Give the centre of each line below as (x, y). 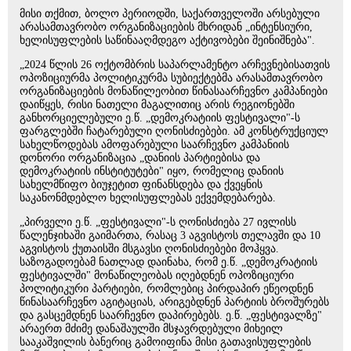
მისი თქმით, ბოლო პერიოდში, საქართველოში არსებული (170, 14)
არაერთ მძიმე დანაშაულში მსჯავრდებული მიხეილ (151, 329)
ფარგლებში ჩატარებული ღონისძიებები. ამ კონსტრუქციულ (174, 131)
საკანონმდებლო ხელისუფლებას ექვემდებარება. (148, 198)
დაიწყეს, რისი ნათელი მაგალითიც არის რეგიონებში (157, 105)
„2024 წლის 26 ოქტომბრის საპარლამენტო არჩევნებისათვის (175, 65)
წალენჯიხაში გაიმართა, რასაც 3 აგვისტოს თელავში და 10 (170, 235)
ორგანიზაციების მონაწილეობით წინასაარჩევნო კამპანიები (174, 91)
